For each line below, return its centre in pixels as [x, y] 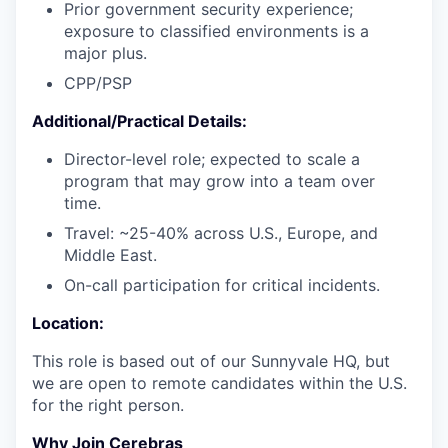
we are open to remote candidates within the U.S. [219, 383]
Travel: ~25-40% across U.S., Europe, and [221, 233]
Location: [68, 323]
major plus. [105, 53]
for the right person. [108, 405]
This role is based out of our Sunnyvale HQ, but [211, 361]
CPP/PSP [98, 83]
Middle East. [110, 255]
